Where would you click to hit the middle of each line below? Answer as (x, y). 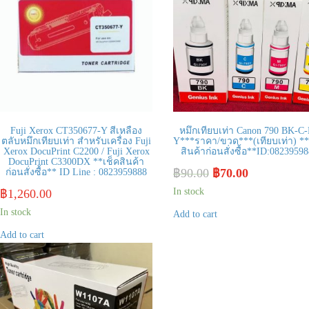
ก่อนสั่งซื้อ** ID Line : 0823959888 (76, 172)
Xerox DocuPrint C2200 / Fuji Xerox (76, 152)
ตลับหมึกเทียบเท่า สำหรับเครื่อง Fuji (76, 141)
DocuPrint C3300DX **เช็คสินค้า (76, 162)
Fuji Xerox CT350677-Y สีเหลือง (76, 131)
